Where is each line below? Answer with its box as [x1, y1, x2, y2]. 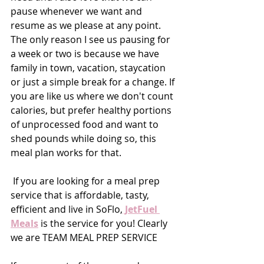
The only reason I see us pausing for [11, 33, 173, 47]
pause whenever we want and [11, 5, 144, 18]
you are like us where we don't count [11, 90, 176, 103]
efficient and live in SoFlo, [11, 203, 123, 216]
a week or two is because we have [11, 47, 161, 61]
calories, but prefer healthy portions [11, 104, 174, 117]
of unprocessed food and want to [11, 118, 161, 131]
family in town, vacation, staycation [11, 61, 168, 75]
